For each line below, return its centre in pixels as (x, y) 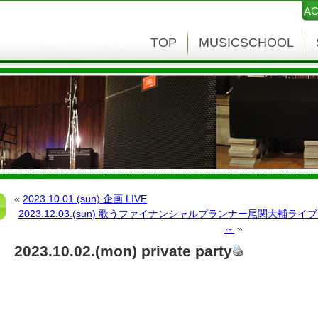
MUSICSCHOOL (246, 43)
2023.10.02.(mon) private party (123, 251)
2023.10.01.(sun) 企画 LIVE (85, 199)
